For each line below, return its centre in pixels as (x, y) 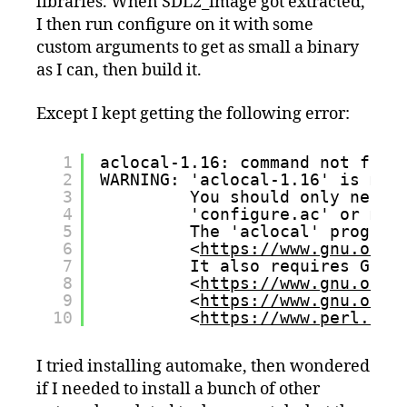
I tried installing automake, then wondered (203, 366)
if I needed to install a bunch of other (178, 389)
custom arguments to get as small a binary (198, 48)
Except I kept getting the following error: (193, 114)
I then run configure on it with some (175, 25)
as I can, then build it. (119, 71)
